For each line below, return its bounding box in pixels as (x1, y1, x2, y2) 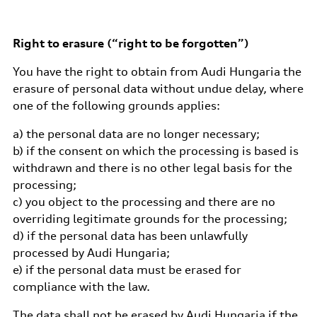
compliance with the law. (12, 279, 150, 294)
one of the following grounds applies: (12, 98, 220, 113)
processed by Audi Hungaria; (12, 246, 170, 260)
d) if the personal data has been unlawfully (12, 229, 248, 243)
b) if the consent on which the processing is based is (12, 144, 299, 158)
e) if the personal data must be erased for (12, 263, 241, 277)
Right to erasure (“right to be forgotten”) (12, 36, 249, 50)
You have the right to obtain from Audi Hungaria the (12, 64, 301, 79)
